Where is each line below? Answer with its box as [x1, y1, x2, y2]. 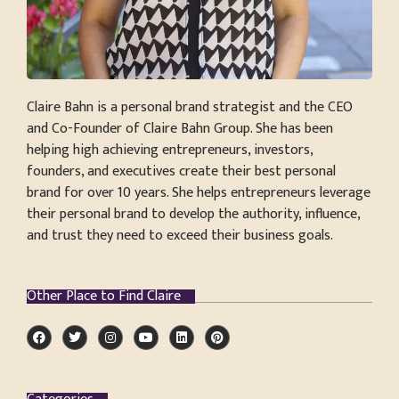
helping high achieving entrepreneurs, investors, [27, 138, 313, 163]
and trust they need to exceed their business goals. [27, 224, 333, 248]
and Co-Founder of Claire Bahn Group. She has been [27, 117, 333, 142]
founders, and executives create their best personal [27, 159, 336, 184]
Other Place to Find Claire [27, 284, 181, 309]
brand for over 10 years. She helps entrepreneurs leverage [27, 181, 370, 206]
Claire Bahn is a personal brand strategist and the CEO [27, 95, 353, 120]
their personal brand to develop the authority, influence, [27, 202, 360, 227]
